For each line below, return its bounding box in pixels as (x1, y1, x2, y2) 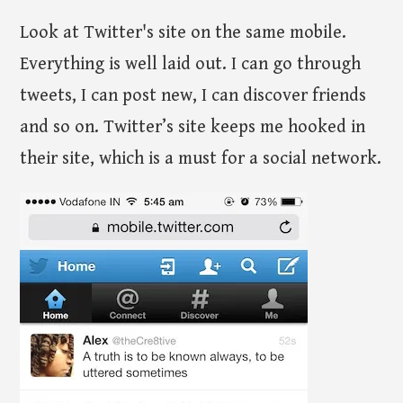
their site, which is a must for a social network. (20, 148, 382, 170)
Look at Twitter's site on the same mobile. (20, 22, 347, 44)
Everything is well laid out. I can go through (20, 54, 362, 76)
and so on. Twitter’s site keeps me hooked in (20, 117, 366, 139)
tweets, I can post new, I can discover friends (20, 85, 367, 107)
